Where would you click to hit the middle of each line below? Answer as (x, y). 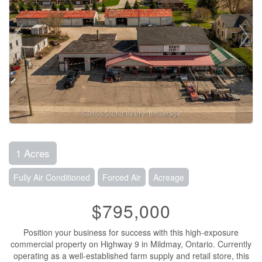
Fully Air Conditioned (52, 177)
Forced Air (122, 177)
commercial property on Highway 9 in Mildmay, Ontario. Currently (131, 244)
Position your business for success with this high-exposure (131, 232)
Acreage (169, 177)
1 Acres (33, 153)
